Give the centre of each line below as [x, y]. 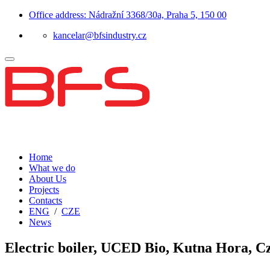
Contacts [46, 200]
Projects [44, 190]
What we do [52, 168]
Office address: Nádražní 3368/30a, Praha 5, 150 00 [128, 15]
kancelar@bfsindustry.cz [100, 35]
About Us [48, 179]
